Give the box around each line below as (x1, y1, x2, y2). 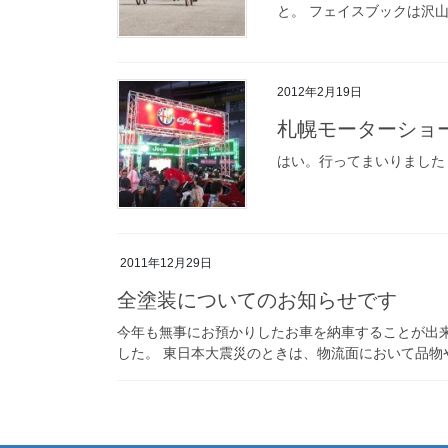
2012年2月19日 (277, 84, 362, 99)
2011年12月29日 (120, 255, 212, 270)
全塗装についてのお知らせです (117, 289, 397, 312)
